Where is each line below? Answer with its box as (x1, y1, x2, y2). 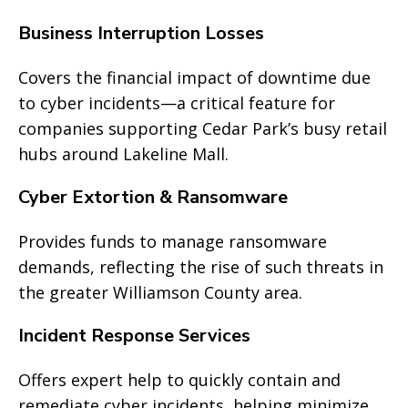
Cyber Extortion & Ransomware (18, 185, 288, 209)
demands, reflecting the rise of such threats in (18, 256, 383, 278)
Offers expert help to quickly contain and (18, 369, 341, 391)
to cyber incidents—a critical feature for (18, 92, 335, 114)
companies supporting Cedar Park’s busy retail (18, 117, 387, 139)
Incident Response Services (18, 323, 250, 348)
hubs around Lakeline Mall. (18, 143, 229, 165)
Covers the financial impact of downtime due (18, 66, 371, 88)
